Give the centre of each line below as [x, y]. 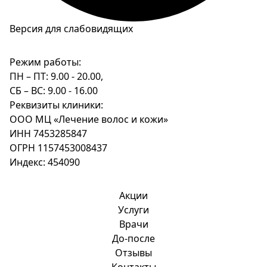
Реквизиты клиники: [56, 105]
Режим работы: [45, 62]
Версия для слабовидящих [71, 29]
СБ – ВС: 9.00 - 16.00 [54, 91]
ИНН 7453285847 [48, 134]
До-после [133, 239]
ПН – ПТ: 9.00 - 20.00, [56, 77]
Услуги [133, 210]
